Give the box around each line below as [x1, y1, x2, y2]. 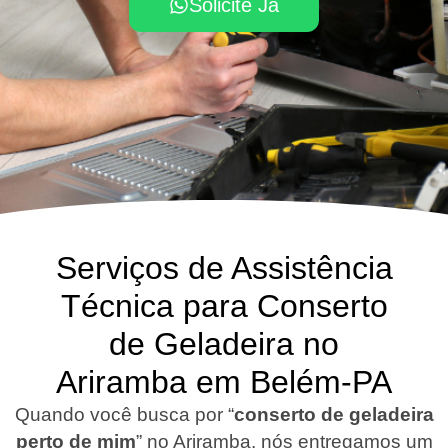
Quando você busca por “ [14, 403, 234, 425]
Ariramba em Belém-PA [56, 363, 392, 400]
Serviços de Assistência [55, 249, 393, 286]
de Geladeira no [109, 325, 339, 362]
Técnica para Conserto [60, 287, 388, 324]
